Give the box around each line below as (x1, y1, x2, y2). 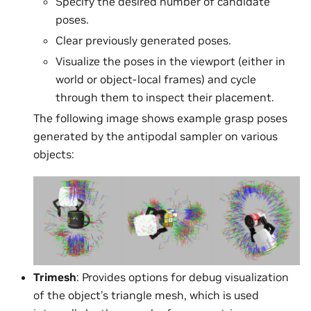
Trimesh (33, 269, 76, 284)
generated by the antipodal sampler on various (33, 129, 278, 144)
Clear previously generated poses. (56, 33, 231, 48)
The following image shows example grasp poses (33, 111, 287, 126)
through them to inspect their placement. (56, 90, 274, 105)
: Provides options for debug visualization (76, 269, 289, 284)
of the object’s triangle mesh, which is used (33, 287, 259, 302)
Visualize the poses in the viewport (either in (56, 54, 285, 69)
